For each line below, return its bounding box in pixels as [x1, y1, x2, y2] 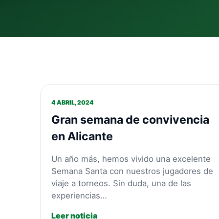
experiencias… [51, 190, 108, 200]
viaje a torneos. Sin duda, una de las [51, 178, 192, 188]
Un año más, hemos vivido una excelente [51, 153, 211, 164]
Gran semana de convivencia [51, 112, 210, 127]
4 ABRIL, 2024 [51, 98, 94, 106]
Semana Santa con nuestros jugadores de [51, 166, 214, 176]
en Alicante [51, 129, 113, 143]
